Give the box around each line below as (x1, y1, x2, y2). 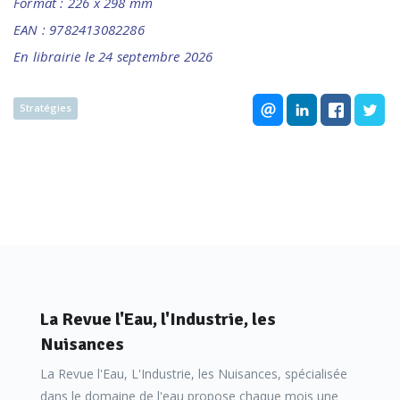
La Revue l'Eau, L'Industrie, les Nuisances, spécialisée (40, 365, 347, 382)
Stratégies (20, 101, 71, 114)
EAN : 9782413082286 (13, 21, 145, 38)
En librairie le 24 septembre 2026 (13, 47, 213, 65)
